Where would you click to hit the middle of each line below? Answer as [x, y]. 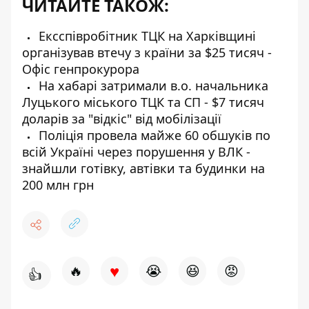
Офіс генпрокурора [81, 69]
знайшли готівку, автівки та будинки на [143, 168]
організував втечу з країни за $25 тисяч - [147, 52]
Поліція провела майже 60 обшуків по [153, 135]
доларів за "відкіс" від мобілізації [122, 119]
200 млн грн [58, 185]
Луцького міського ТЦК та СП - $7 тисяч [143, 102]
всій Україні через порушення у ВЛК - [136, 152]
